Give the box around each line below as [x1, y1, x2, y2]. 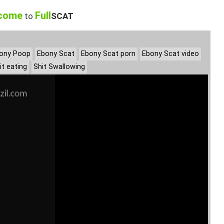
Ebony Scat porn [81, 49, 135, 58]
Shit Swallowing [33, 62, 85, 71]
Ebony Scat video [142, 49, 199, 58]
